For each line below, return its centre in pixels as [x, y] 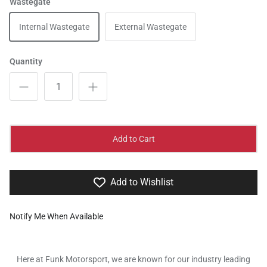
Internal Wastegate [54, 27]
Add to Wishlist [142, 182]
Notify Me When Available [56, 217]
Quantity [26, 62]
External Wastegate [150, 27]
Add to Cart [133, 139]
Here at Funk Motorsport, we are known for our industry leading [133, 260]
